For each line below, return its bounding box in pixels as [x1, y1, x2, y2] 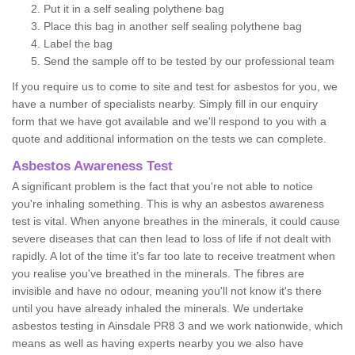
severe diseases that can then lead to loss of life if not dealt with [12, 231, 331, 245]
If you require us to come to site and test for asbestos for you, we [12, 79, 338, 93]
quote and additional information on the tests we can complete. [12, 132, 326, 145]
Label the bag [44, 36, 113, 50]
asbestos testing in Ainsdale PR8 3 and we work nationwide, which [12, 319, 343, 332]
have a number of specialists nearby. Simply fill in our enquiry [12, 97, 318, 110]
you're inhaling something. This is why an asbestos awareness [12, 197, 324, 210]
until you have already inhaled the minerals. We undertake [12, 301, 303, 315]
